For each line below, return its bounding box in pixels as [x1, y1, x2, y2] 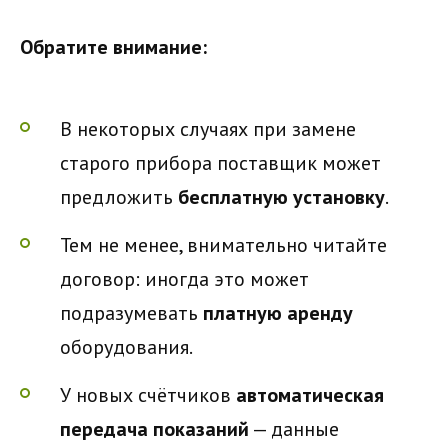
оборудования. [60, 334, 193, 361]
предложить [60, 184, 178, 211]
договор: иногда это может [60, 266, 309, 293]
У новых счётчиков [60, 382, 236, 409]
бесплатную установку [178, 184, 385, 211]
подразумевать [60, 300, 203, 327]
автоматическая [236, 382, 384, 409]
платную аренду [203, 300, 353, 327]
